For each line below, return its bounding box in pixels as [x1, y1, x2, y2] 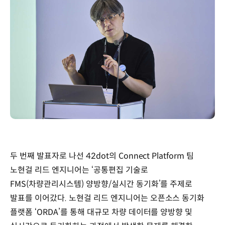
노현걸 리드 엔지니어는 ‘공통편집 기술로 [10, 164, 148, 175]
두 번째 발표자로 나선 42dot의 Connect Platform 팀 [10, 150, 194, 161]
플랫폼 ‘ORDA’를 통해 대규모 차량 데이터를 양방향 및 [10, 206, 193, 217]
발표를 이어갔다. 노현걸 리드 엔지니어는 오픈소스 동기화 [10, 192, 205, 203]
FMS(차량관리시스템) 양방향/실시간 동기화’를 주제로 [10, 178, 193, 189]
